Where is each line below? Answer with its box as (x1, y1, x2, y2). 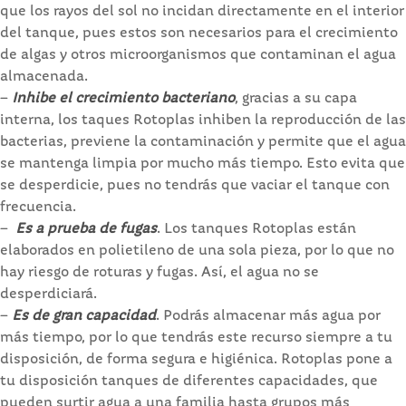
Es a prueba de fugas (8, 222, 157, 237)
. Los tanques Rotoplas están (157, 222, 356, 237)
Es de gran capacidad (8, 309, 156, 324)
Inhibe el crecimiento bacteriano (8, 92, 235, 107)
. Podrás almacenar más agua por (156, 309, 381, 324)
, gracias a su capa (235, 92, 357, 107)
